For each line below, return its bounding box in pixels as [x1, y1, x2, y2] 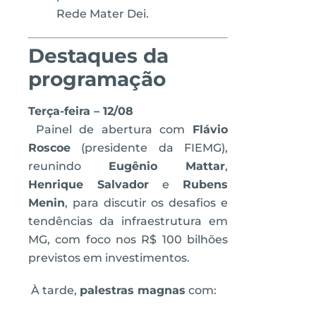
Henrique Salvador [28, 178, 149, 191]
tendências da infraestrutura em [28, 214, 228, 228]
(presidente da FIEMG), [71, 141, 228, 154]
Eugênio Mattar [109, 159, 225, 173]
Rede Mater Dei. [56, 7, 149, 20]
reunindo [28, 159, 109, 173]
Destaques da [28, 44, 169, 68]
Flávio [193, 123, 228, 136]
